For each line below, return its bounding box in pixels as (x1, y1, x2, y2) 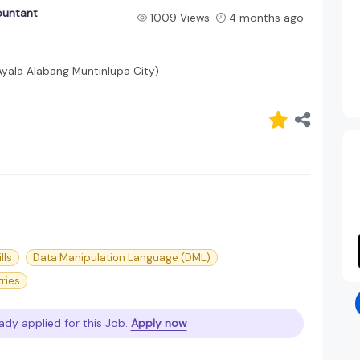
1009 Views (149, 10, 210, 25)
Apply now (130, 315, 187, 330)
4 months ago (228, 10, 304, 25)
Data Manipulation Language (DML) (33, 250, 211, 264)
